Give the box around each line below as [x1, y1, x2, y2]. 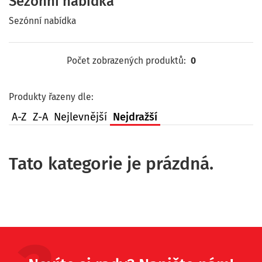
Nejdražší [113, 111, 157, 123]
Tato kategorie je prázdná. [9, 153, 213, 174]
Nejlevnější [54, 111, 107, 123]
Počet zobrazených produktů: [66, 55, 191, 66]
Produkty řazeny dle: [9, 91, 94, 102]
